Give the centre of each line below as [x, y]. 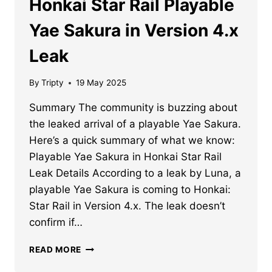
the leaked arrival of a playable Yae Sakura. [135, 124]
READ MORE [56, 250]
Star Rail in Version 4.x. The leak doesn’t [127, 206]
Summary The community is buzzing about [133, 108]
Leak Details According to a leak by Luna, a [135, 173]
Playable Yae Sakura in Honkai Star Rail [125, 157]
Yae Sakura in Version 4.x [134, 30]
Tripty [53, 83]
